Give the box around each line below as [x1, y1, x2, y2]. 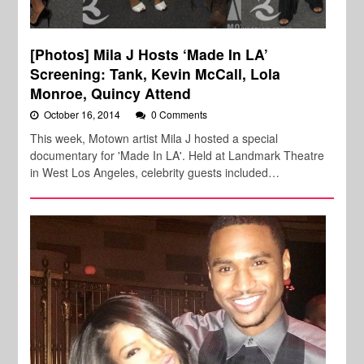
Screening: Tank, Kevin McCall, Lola [30, 63, 281, 84]
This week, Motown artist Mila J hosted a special [30, 130, 279, 147]
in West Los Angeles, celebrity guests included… [30, 164, 280, 181]
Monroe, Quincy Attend [30, 83, 192, 104]
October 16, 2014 [44, 107, 123, 122]
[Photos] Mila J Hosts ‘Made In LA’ [30, 44, 269, 65]
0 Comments [151, 107, 208, 122]
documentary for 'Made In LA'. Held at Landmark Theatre [30, 147, 325, 164]
